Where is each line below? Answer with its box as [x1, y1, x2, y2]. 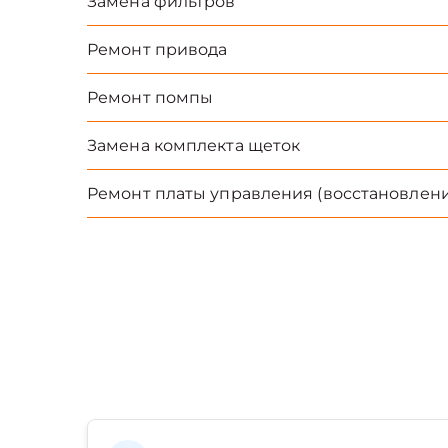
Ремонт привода [87, 40, 228, 59]
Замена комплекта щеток [87, 136, 301, 155]
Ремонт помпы [87, 88, 214, 107]
